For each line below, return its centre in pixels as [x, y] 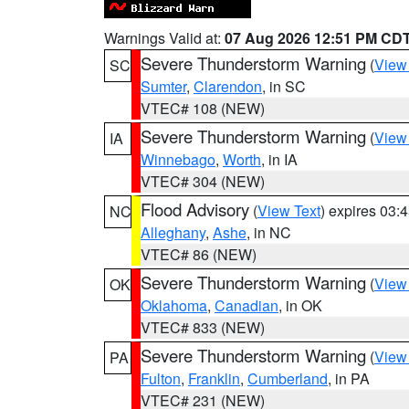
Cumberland [288, 378]
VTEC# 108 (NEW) [203, 108]
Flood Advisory [195, 209]
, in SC [284, 86]
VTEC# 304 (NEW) [203, 181]
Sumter [163, 86]
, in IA [279, 159]
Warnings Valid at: [164, 38]
